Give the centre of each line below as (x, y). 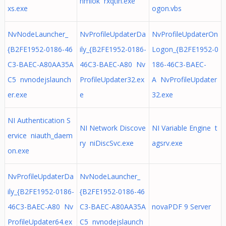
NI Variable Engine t (184, 128)
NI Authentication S (39, 120)
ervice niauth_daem (40, 135)
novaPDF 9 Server (183, 207)
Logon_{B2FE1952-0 (185, 49)
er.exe (17, 95)
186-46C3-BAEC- (179, 64)
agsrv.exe (167, 143)
